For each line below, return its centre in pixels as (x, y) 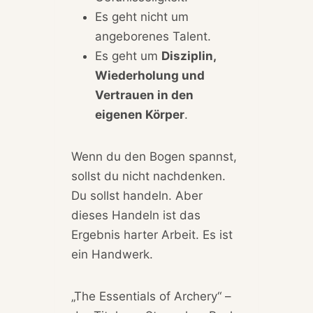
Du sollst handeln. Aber (137, 196)
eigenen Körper (139, 115)
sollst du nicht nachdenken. (148, 176)
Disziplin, (188, 56)
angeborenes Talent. (153, 37)
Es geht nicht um (141, 17)
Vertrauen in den (144, 95)
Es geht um (128, 56)
